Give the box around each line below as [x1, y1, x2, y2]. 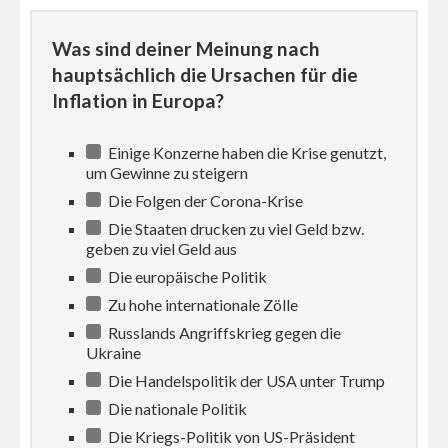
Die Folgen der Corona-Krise [105, 190, 304, 210]
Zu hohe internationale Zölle [105, 294, 299, 314]
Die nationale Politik [105, 398, 248, 418]
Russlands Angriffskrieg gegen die [105, 322, 342, 342]
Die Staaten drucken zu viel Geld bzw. [105, 218, 365, 238]
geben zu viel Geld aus [86, 238, 238, 258]
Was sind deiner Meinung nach [52, 36, 320, 60]
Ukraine [86, 342, 142, 362]
